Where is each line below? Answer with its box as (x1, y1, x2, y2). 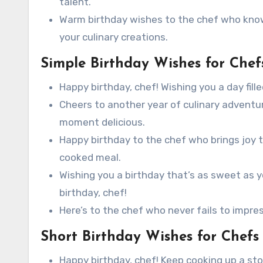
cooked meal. (59, 151, 121, 163)
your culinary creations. (59, 31, 168, 43)
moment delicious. (59, 116, 145, 128)
